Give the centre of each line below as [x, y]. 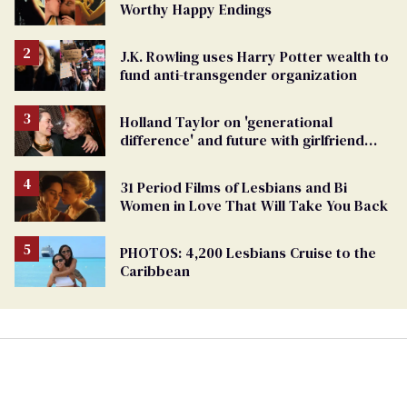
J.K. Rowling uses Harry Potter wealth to [254, 56]
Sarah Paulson [168, 159]
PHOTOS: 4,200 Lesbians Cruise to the [248, 253]
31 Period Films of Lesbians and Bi [233, 188]
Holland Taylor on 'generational [226, 122]
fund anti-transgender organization [238, 74]
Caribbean [155, 271]
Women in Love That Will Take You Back [254, 206]
